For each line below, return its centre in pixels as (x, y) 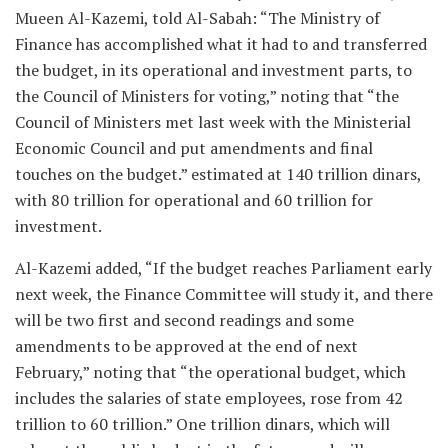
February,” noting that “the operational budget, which (210, 371)
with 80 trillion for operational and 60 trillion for (194, 199)
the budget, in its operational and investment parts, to (213, 69)
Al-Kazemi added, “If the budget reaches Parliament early (223, 267)
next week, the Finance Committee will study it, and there (224, 293)
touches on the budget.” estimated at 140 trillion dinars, (218, 173)
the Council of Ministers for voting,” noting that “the (207, 95)
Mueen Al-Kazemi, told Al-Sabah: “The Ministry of (197, 17)
